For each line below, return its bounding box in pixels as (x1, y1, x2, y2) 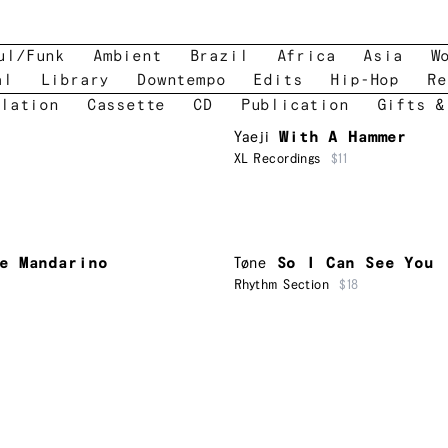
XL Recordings (234, 152, 321, 166)
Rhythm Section (234, 277, 330, 292)
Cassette (86, 97, 166, 114)
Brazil (189, 48, 249, 65)
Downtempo (137, 72, 226, 89)
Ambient (93, 48, 162, 65)
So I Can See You (276, 254, 435, 272)
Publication (240, 97, 349, 114)
